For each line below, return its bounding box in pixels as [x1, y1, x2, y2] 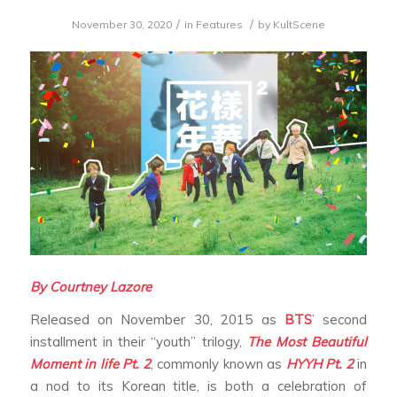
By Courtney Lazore [29, 277, 155, 295]
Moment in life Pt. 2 [29, 355, 151, 373]
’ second [312, 311, 368, 329]
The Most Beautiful [246, 333, 368, 351]
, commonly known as [150, 355, 286, 373]
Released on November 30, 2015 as [29, 311, 284, 329]
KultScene [272, 18, 325, 31]
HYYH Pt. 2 [285, 355, 354, 373]
